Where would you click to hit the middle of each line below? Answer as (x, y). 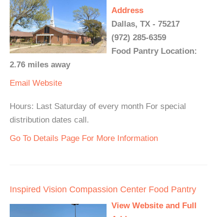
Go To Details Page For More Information (84, 139)
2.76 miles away (40, 65)
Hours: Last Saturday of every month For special (98, 107)
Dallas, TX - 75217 (146, 24)
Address (127, 11)
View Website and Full (154, 206)
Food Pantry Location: (154, 51)
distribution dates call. (49, 120)
